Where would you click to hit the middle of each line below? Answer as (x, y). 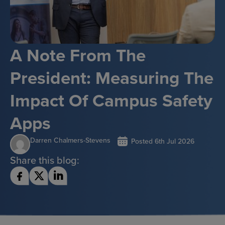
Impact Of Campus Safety (111, 100)
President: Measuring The (112, 78)
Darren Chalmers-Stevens (70, 140)
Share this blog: (45, 160)
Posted (142, 141)
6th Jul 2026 (175, 141)
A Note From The (78, 55)
